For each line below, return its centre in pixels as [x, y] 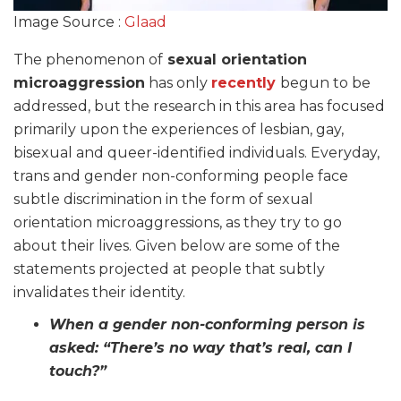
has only [178, 83]
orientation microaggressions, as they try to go [178, 223]
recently [246, 83]
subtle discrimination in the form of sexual [163, 200]
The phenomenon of [88, 60]
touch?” [78, 371]
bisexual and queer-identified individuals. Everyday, [196, 153]
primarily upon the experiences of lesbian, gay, [179, 130]
